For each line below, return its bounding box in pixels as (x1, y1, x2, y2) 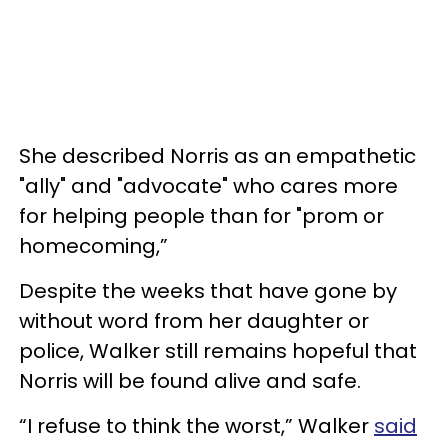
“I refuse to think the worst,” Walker (19, 411, 374, 440)
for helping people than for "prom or (19, 201, 384, 230)
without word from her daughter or (19, 306, 369, 335)
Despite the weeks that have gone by (19, 276, 397, 305)
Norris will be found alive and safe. (19, 366, 361, 395)
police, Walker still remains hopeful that (19, 336, 417, 365)
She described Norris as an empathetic (19, 141, 416, 170)
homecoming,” (19, 231, 173, 260)
